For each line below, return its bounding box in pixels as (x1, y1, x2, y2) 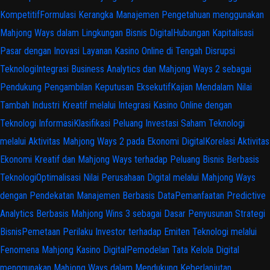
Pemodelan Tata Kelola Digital (127, 243, 239, 256)
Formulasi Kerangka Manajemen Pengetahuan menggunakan (40, 8, 264, 20)
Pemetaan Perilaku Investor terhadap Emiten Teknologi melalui (22, 225, 257, 237)
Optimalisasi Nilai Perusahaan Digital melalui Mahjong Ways (36, 171, 256, 183)
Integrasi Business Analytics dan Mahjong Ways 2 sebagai (36, 63, 251, 75)
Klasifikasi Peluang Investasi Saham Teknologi (74, 117, 245, 129)
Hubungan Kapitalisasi (173, 27, 254, 39)
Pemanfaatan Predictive (175, 189, 266, 201)
